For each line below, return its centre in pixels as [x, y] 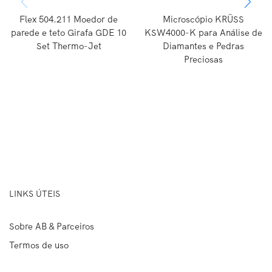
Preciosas [203, 59]
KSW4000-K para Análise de [203, 32]
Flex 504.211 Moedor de [69, 19]
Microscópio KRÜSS [203, 19]
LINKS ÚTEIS [35, 193]
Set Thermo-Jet [69, 46]
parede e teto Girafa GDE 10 [69, 32]
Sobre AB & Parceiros [52, 226]
